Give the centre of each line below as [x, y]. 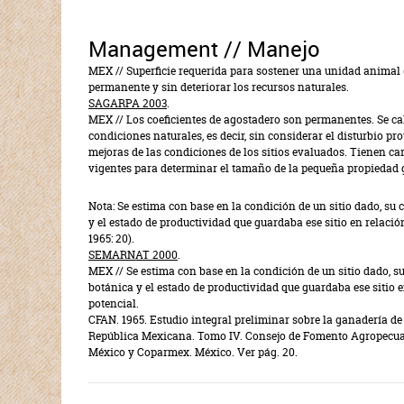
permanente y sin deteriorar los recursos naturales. [219, 87]
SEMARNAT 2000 [133, 255]
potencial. [114, 303]
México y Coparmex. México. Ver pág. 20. [193, 352]
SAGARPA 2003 [128, 103]
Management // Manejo [204, 49]
